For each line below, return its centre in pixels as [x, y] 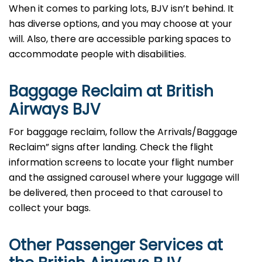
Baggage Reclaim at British [111, 92]
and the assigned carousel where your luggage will [124, 178]
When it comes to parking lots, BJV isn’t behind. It [121, 9]
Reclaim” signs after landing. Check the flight [111, 147]
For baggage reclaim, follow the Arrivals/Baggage [123, 132]
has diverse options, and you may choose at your [120, 24]
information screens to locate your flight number [121, 163]
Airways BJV [55, 110]
